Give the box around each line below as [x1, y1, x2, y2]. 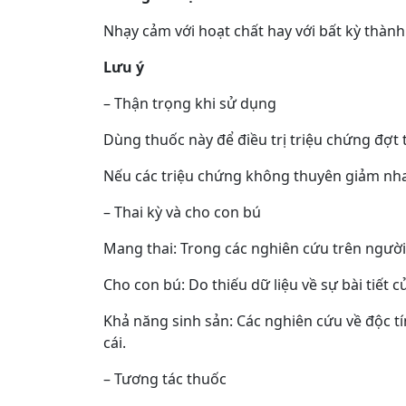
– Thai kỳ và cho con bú [103, 201, 261, 222]
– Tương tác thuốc [103, 368, 227, 389]
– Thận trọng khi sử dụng [103, 92, 276, 113]
